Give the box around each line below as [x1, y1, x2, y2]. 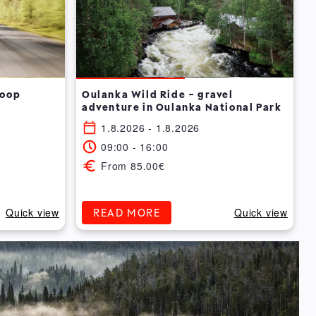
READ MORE [93, 206, 161, 219]
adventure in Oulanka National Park [82, 101, 282, 114]
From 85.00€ [101, 158, 165, 173]
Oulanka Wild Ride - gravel [82, 88, 233, 101]
